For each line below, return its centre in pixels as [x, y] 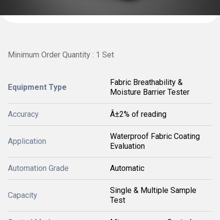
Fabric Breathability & [146, 82]
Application [27, 141]
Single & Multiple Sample [153, 190]
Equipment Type [37, 87]
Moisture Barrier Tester [150, 92]
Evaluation [127, 146]
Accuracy [23, 114]
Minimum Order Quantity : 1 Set [61, 55]
